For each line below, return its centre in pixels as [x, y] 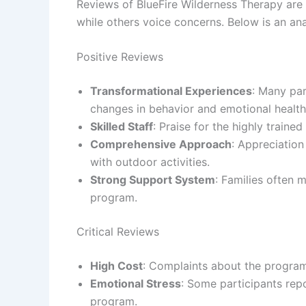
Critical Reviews [118, 232]
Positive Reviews [120, 57]
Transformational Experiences [171, 91]
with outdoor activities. [150, 162]
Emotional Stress [136, 284]
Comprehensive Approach [161, 144]
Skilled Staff [122, 127]
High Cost [116, 266]
